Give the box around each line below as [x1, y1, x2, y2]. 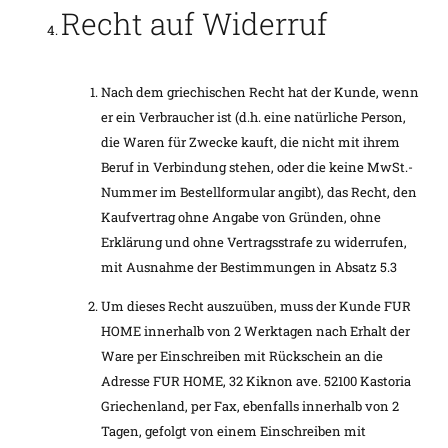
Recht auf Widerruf [61, 3, 328, 43]
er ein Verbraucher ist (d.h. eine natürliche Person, [101, 107, 406, 126]
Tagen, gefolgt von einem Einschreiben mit [101, 421, 366, 440]
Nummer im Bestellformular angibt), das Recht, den [101, 182, 417, 201]
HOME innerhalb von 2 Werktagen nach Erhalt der [101, 321, 410, 340]
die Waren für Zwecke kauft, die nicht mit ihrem [101, 132, 400, 151]
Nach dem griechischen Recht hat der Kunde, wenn [101, 82, 419, 101]
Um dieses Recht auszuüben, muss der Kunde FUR [101, 296, 411, 315]
